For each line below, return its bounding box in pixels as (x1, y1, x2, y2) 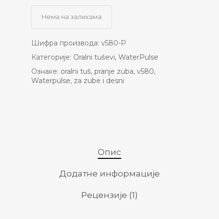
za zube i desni (74, 76, 124, 85)
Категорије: (31, 53, 73, 62)
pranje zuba (94, 67, 133, 76)
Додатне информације (59, 169, 160, 178)
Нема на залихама (42, 13, 102, 21)
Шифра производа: (31, 39, 101, 47)
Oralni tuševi (73, 53, 115, 62)
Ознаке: (31, 67, 61, 76)
